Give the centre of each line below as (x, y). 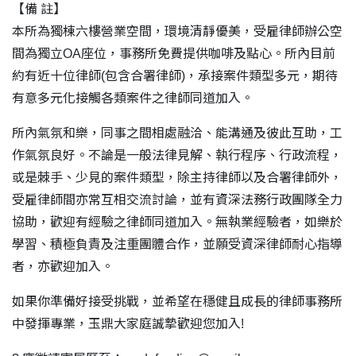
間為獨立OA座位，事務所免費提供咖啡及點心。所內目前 (174, 54)
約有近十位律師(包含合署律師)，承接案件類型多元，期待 (175, 76)
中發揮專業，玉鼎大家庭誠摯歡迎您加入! (128, 324)
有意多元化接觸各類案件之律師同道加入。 (133, 99)
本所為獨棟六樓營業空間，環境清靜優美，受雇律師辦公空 (177, 32)
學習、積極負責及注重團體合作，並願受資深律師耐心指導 (177, 245)
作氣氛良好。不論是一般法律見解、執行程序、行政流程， (177, 156)
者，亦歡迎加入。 (63, 267)
